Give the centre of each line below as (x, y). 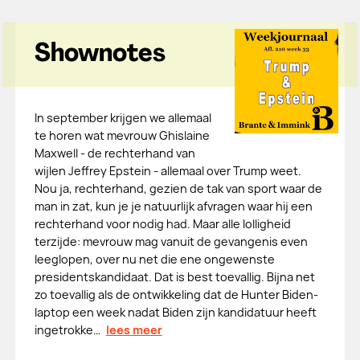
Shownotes (100, 55)
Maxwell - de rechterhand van (115, 153)
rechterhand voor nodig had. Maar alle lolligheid (162, 224)
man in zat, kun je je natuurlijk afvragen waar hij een (173, 206)
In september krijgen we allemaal (123, 118)
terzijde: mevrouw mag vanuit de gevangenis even (171, 241)
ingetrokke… (67, 330)
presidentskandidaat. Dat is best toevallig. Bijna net (174, 277)
